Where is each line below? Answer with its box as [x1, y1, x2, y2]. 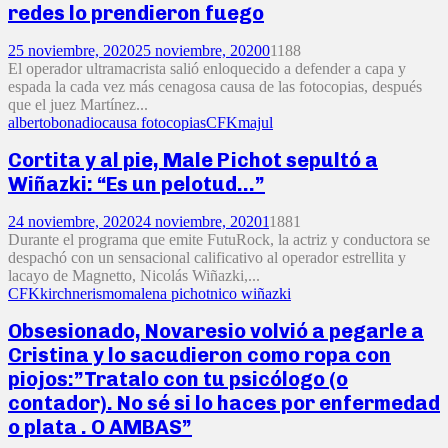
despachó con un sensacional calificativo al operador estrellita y [8, 248, 406, 266]
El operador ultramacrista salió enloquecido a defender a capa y [8, 59, 406, 77]
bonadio [51, 113, 102, 131]
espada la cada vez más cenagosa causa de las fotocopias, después [8, 77, 422, 95]
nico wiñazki [210, 284, 291, 302]
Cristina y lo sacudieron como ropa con [8, 343, 391, 368]
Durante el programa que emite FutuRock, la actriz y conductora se [8, 230, 430, 248]
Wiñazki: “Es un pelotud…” [8, 172, 265, 197]
